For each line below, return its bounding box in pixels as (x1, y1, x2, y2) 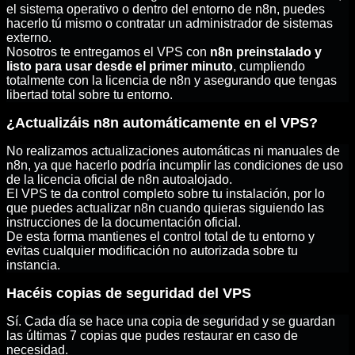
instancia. (6, 258, 60, 273)
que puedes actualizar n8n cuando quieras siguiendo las (6, 201, 324, 216)
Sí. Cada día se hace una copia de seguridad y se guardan (6, 315, 335, 329)
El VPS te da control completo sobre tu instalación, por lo (6, 187, 325, 201)
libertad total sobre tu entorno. (6, 88, 173, 102)
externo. (6, 31, 52, 45)
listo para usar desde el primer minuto (6, 59, 233, 74)
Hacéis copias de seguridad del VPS (6, 285, 251, 302)
